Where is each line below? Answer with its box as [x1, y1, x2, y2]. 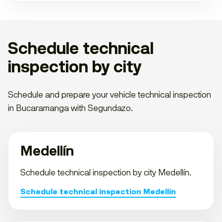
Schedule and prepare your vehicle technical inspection [8, 89, 211, 100]
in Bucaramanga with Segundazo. [8, 102, 133, 113]
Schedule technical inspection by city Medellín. [20, 166, 191, 178]
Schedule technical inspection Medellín [20, 186, 176, 197]
